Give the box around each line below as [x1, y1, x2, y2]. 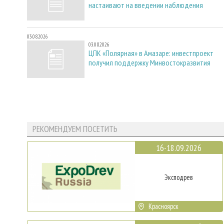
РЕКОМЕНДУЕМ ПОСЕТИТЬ [32, 123, 117, 135]
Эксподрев [164, 172, 193, 182]
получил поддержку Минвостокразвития [88, 57, 210, 67]
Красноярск [148, 201, 179, 211]
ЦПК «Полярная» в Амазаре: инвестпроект [88, 47, 213, 58]
